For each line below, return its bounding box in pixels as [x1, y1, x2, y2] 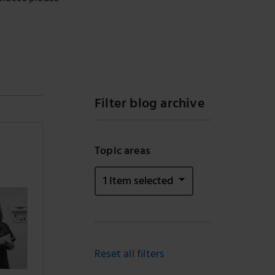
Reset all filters [94, 245, 165, 266]
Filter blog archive [94, 92, 205, 118]
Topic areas [94, 142, 151, 163]
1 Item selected [103, 172, 176, 193]
